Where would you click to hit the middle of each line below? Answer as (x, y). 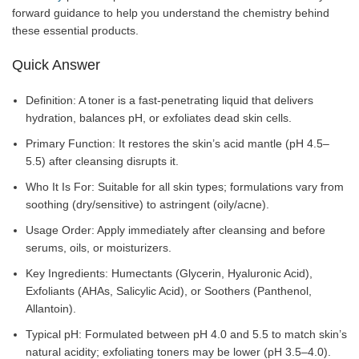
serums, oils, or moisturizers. (99, 247)
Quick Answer (56, 65)
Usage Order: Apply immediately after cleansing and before (175, 230)
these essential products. (75, 30)
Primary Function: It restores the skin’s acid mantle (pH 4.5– (177, 143)
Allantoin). (51, 308)
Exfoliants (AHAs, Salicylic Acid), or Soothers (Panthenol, (169, 290)
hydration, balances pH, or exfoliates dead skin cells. (159, 117)
